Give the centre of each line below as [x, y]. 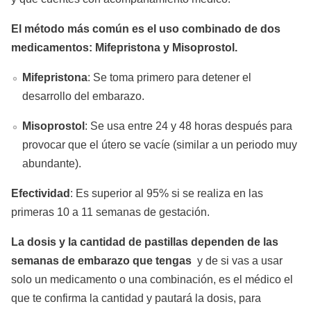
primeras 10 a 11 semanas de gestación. [110, 212]
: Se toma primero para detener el [169, 77]
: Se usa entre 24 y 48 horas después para [188, 126]
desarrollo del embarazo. [83, 96]
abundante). [52, 163]
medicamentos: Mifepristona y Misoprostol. [124, 47]
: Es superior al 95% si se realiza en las [167, 193]
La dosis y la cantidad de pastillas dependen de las [145, 242]
